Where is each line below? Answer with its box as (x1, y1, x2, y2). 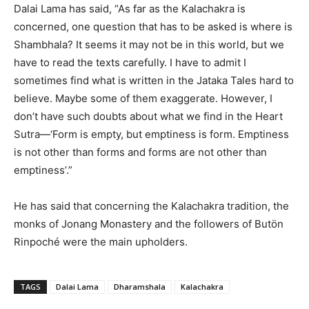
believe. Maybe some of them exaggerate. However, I (14, 91, 272, 105)
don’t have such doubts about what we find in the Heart (14, 109, 283, 123)
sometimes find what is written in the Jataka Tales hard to (14, 73, 294, 87)
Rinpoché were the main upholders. (14, 235, 188, 248)
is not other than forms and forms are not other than (14, 145, 267, 159)
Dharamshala (114, 281, 166, 292)
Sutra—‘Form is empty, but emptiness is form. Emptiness (14, 127, 289, 141)
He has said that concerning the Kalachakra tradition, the (14, 199, 289, 212)
